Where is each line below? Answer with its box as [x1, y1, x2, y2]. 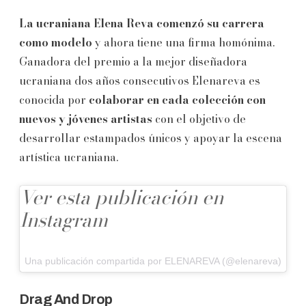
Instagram [20, 204, 108, 234]
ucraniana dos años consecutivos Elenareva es [19, 72, 260, 89]
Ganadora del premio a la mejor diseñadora [19, 53, 247, 70]
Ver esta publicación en [20, 182, 223, 212]
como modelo [19, 33, 92, 51]
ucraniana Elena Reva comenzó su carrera [36, 14, 264, 31]
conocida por [19, 91, 89, 108]
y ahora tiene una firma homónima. [92, 33, 275, 51]
